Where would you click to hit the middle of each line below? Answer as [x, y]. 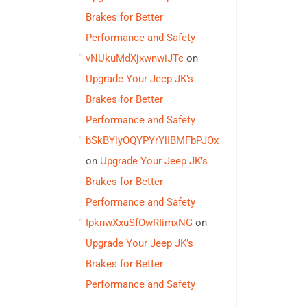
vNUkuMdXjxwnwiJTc [134, 58]
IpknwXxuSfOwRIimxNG [139, 223]
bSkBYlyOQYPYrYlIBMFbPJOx [152, 140]
